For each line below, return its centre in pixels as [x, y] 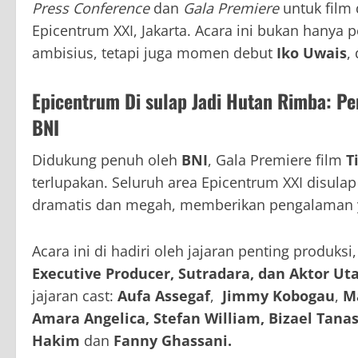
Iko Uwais [312, 53]
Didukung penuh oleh [107, 160]
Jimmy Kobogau [278, 296]
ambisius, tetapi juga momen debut [154, 53]
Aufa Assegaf [164, 296]
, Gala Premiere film [277, 160]
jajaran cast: [75, 296]
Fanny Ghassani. [173, 341]
